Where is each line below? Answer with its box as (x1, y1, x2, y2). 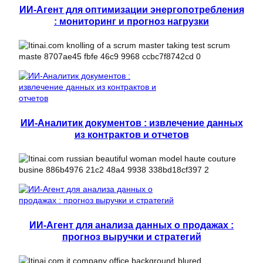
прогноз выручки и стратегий (62, 231, 201, 242)
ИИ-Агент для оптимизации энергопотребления (19, 4, 244, 15)
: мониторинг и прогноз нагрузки (54, 16, 209, 27)
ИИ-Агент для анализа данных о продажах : (29, 220, 234, 231)
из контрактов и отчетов (74, 129, 189, 140)
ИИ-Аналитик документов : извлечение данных (20, 117, 243, 129)
